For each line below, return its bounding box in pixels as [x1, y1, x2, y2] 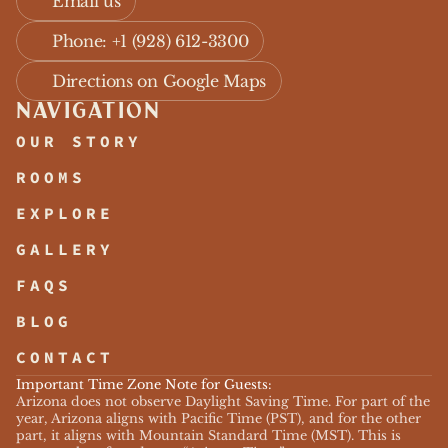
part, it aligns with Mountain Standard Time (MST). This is [16, 428, 401, 443]
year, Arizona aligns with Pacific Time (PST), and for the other [16, 411, 421, 426]
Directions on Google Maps [52, 71, 266, 91]
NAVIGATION [16, 97, 162, 126]
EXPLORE [16, 203, 114, 223]
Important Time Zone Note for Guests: [16, 377, 272, 392]
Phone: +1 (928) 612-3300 [52, 31, 249, 51]
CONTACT [16, 347, 114, 367]
